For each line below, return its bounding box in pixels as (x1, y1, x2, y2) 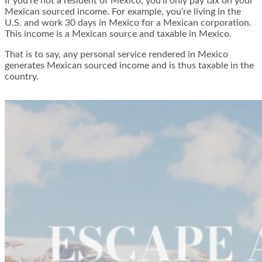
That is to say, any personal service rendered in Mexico (5, 50, 228, 60)
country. (5, 72, 39, 82)
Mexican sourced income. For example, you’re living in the (5, 7, 241, 17)
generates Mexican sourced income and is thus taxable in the (5, 61, 254, 71)
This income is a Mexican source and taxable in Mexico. (5, 29, 232, 39)
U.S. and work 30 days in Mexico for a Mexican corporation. (5, 18, 251, 28)
